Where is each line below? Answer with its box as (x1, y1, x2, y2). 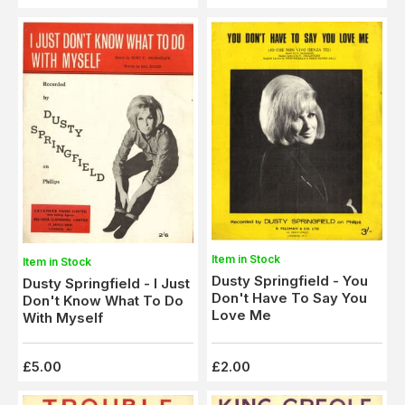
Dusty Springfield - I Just (23, 275, 190, 293)
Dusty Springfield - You (212, 272, 368, 289)
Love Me (212, 306, 271, 324)
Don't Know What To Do (23, 292, 184, 310)
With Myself (23, 309, 103, 327)
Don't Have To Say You (212, 289, 367, 306)
